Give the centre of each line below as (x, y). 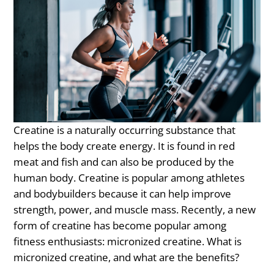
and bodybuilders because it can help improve (123, 193)
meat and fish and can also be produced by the (124, 161)
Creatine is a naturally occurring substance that (125, 130)
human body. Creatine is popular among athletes (129, 177)
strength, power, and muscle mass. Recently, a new (135, 209)
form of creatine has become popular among (120, 225)
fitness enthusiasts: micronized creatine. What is (128, 241)
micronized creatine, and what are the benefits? (127, 257)
